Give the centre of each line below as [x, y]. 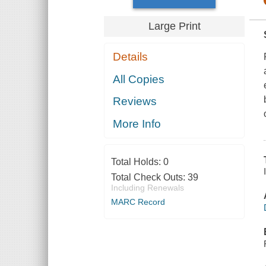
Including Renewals [147, 187]
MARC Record [138, 202]
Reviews [135, 102]
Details [131, 57]
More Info [137, 123]
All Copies [139, 79]
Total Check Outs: [149, 177]
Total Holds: [137, 161]
